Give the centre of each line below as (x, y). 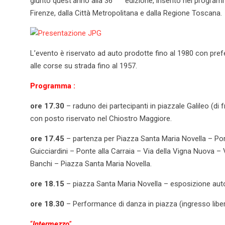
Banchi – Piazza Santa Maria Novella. (91, 163)
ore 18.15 (47, 184)
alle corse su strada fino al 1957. (84, 66)
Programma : (53, 86)
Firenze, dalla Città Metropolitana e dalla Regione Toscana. (126, 13)
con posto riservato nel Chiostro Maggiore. (101, 118)
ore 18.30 (47, 204)
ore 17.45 (47, 138)
